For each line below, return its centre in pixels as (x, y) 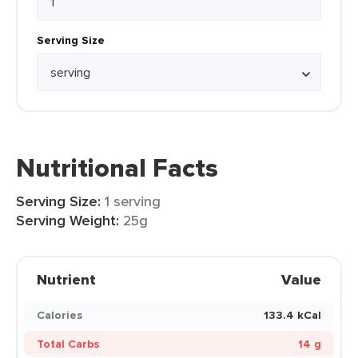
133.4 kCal (292, 315)
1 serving (133, 201)
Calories (60, 315)
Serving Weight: (68, 221)
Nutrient (66, 280)
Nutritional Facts (117, 168)
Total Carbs (68, 344)
